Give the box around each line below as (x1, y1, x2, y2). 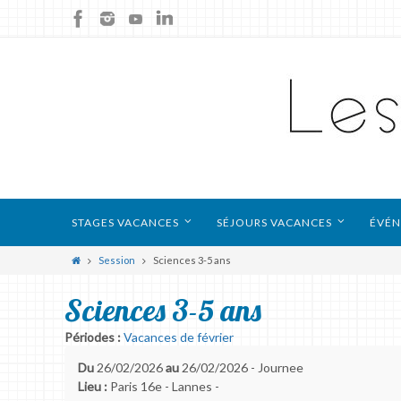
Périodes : (64, 329, 121, 345)
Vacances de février (124, 329, 234, 345)
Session (98, 254, 136, 266)
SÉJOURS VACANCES (217, 216, 332, 229)
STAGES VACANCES (72, 216, 179, 229)
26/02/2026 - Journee (182, 360, 303, 375)
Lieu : (78, 379, 107, 394)
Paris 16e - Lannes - (107, 379, 219, 394)
